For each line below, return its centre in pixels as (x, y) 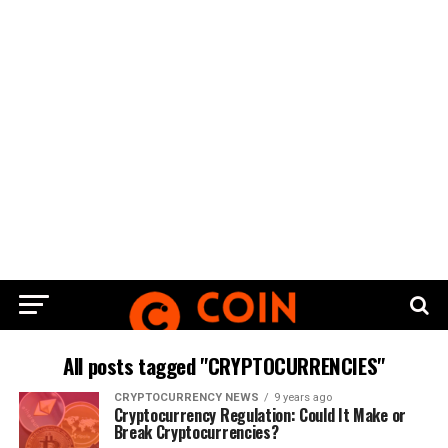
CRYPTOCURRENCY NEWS (186, 397)
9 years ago (302, 397)
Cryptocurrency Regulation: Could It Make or (259, 415)
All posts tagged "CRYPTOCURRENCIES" (224, 365)
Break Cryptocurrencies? (196, 432)
